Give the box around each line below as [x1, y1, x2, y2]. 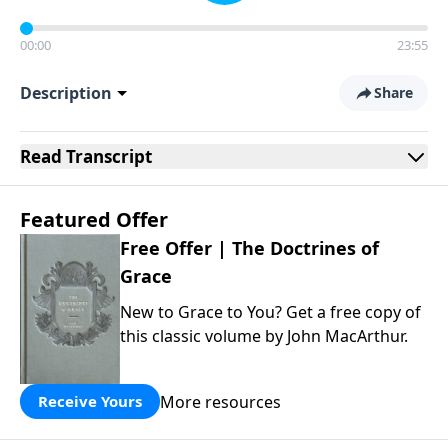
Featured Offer [20, 206, 168, 233]
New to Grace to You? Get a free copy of [120, 301, 421, 323]
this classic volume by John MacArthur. [120, 325, 408, 347]
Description [20, 82, 112, 104]
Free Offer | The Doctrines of [120, 236, 379, 260]
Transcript [62, 145, 152, 168]
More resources [160, 390, 281, 413]
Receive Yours [38, 391, 142, 411]
